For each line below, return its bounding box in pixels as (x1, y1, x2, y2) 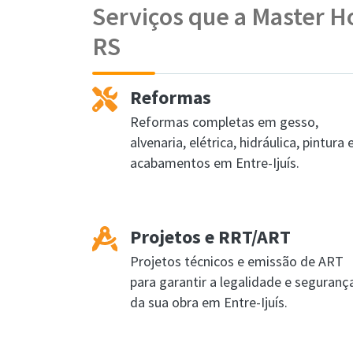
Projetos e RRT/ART (130, 225, 291, 249)
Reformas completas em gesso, (130, 113, 318, 131)
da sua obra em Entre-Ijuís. (130, 293, 288, 311)
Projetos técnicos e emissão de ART (130, 252, 344, 270)
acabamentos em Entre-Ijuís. (130, 154, 299, 172)
